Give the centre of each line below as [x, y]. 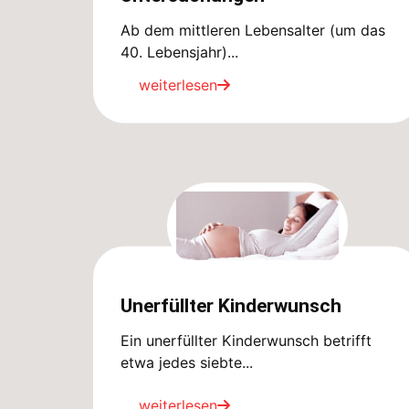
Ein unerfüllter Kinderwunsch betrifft [246, 341]
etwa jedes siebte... [187, 363]
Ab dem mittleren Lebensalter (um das [253, 30]
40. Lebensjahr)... [179, 52]
